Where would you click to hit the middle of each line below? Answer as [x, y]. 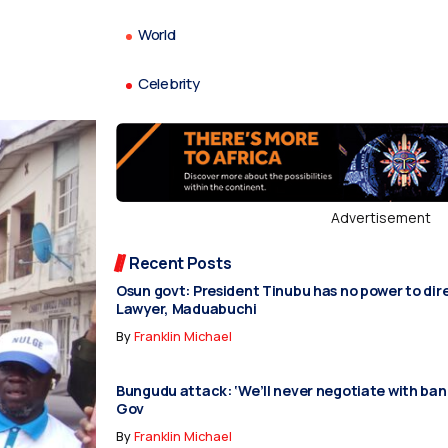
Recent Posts [180, 263]
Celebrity [169, 83]
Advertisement [381, 218]
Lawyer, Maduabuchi [186, 308]
